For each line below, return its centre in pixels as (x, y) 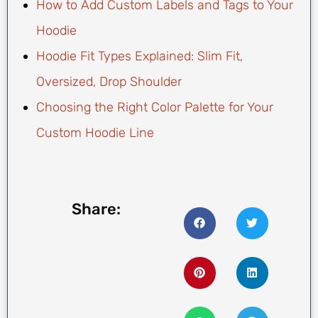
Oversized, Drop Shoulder (109, 81)
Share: (96, 209)
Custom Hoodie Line (95, 132)
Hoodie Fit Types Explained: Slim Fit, (139, 56)
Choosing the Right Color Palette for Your (155, 107)
